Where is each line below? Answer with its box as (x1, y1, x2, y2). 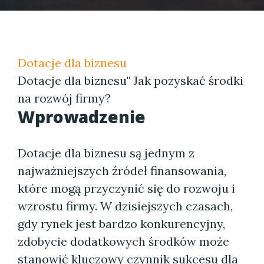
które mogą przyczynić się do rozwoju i (18, 181, 235, 196)
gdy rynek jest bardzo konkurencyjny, (18, 216, 225, 231)
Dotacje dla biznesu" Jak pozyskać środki (18, 73, 243, 88)
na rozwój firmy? (18, 91, 111, 105)
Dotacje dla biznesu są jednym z (18, 146, 194, 160)
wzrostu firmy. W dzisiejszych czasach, (18, 199, 233, 213)
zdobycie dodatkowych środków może (18, 234, 229, 249)
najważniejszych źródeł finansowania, (18, 163, 226, 178)
